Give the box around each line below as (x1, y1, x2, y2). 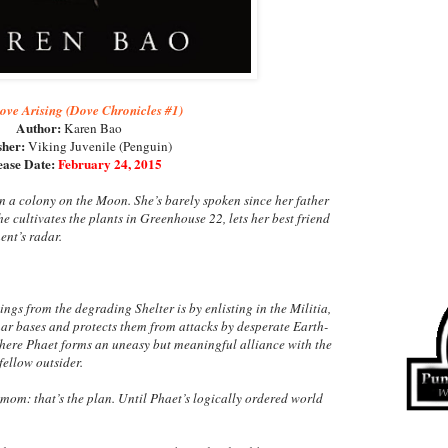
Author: (16, 117, 61, 138)
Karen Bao (61, 118, 122, 137)
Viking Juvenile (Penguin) (24, 136, 172, 155)
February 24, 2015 (57, 153, 162, 174)
